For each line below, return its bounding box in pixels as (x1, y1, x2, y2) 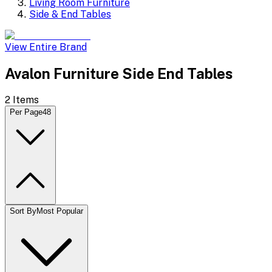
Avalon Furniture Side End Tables (5, 64, 233, 82)
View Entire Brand (5, 41, 87, 53)
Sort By (10, 206, 36, 216)
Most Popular (36, 206, 83, 216)
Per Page (10, 107, 42, 117)
